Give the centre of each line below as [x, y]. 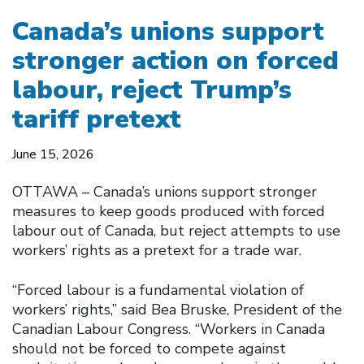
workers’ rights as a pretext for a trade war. [157, 250]
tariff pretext [97, 119]
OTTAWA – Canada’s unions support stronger [165, 191]
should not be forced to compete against [149, 348]
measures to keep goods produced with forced [169, 211]
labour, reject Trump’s [152, 89]
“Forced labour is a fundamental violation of [158, 290]
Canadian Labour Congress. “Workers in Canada [169, 329]
